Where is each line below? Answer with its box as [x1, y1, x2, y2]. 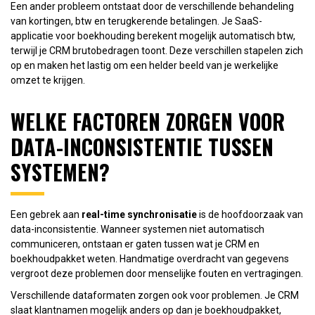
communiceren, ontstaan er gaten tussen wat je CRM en [11, 238, 259, 250]
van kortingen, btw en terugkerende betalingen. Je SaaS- [11, 15, 262, 27]
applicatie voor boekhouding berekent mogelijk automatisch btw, [11, 30, 295, 41]
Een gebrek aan [11, 208, 82, 220]
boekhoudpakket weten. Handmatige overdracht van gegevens [11, 252, 289, 264]
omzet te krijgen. [11, 74, 85, 86]
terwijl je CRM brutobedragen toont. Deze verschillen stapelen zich [11, 44, 303, 56]
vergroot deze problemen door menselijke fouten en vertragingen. [11, 267, 303, 279]
